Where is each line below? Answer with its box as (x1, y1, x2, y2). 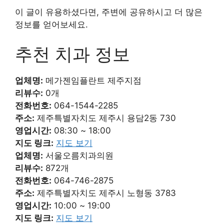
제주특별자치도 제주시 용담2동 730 (34, 113, 176, 123)
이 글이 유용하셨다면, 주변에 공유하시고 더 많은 (15, 6, 202, 17)
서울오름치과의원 (43, 150, 113, 161)
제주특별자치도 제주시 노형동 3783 (34, 188, 176, 198)
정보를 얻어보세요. (15, 19, 88, 29)
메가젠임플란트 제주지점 (43, 75, 141, 86)
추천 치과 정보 (15, 43, 130, 65)
